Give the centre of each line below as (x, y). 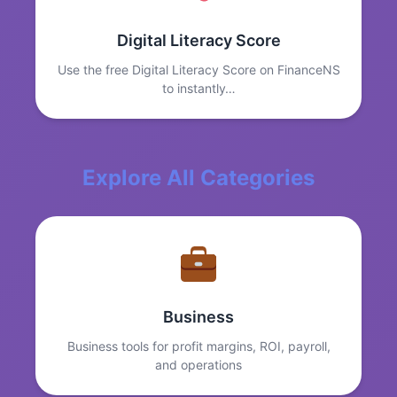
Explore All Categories (198, 178)
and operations (198, 365)
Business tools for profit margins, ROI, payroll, (198, 346)
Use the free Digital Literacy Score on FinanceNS (198, 70)
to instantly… (198, 89)
